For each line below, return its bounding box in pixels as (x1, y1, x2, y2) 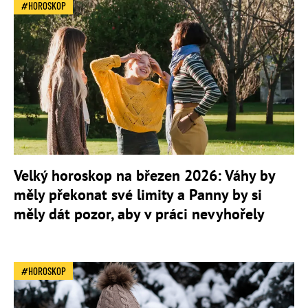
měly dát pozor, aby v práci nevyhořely (14, 203, 265, 223)
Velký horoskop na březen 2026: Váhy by (14, 165, 275, 185)
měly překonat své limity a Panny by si (14, 184, 262, 204)
